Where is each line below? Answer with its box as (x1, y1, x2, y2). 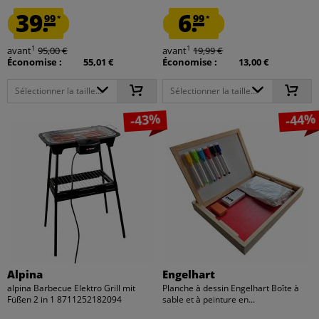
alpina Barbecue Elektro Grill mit (7, 281, 136, 294)
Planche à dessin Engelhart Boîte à (162, 281, 300, 294)
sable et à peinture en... (162, 293, 256, 305)
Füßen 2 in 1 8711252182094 (7, 293, 122, 305)
